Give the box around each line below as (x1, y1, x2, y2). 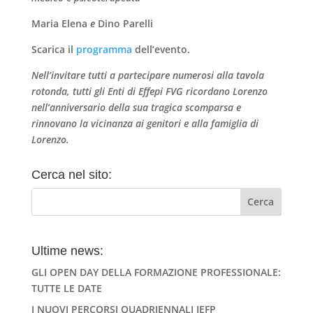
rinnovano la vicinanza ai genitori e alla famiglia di (31, 116, 259, 130)
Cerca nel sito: (31, 167, 112, 182)
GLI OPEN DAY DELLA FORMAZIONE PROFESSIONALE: (31, 265, 281, 279)
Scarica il (31, 42, 76, 56)
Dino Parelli (97, 16, 153, 30)
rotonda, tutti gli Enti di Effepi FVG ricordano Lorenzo (31, 84, 268, 98)
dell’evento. (134, 42, 190, 56)
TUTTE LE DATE (31, 281, 102, 295)
